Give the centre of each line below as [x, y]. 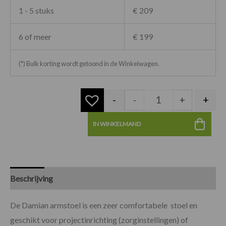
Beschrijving [32, 178]
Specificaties [90, 178]
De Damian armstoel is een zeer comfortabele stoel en [104, 205]
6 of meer [35, 36]
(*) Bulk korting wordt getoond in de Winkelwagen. [89, 63]
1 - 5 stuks [36, 10]
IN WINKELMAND [117, 124]
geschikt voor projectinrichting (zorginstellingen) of [99, 219]
